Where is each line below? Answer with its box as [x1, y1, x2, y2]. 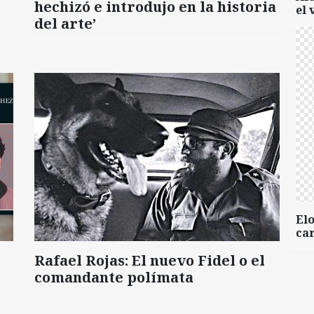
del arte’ [34, 13, 96, 33]
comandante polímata [34, 267, 193, 287]
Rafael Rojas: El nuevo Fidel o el [34, 250, 265, 270]
